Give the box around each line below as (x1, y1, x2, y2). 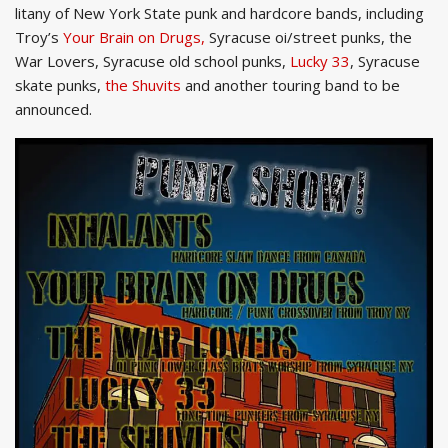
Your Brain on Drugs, (63, 26, 205, 47)
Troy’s (15, 26, 63, 47)
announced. (15, 98, 92, 119)
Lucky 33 (290, 50, 350, 71)
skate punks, (15, 74, 105, 95)
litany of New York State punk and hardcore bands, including (15, 2, 424, 23)
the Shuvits (105, 74, 181, 95)
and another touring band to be (181, 74, 400, 95)
